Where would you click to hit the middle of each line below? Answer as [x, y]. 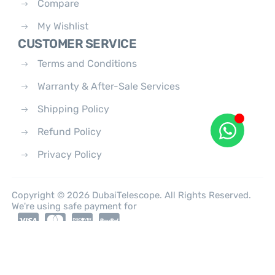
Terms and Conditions [87, 64]
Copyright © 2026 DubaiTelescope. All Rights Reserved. [132, 196]
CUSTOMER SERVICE [77, 44]
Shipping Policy [74, 109]
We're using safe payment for [75, 207]
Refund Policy [70, 132]
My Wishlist [63, 26]
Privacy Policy [70, 155]
